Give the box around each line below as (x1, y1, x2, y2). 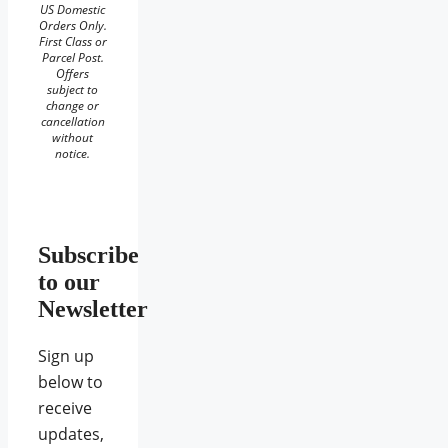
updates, (38, 423, 104, 446)
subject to (47, 81, 99, 99)
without (52, 129, 94, 147)
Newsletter (38, 296, 148, 323)
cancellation (40, 113, 105, 131)
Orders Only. (38, 17, 107, 35)
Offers (56, 65, 90, 83)
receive (38, 397, 92, 420)
